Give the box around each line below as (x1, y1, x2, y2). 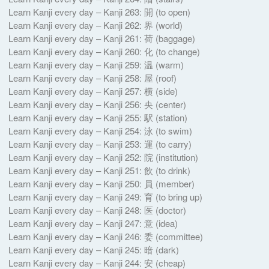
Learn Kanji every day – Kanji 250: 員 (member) (8, 177, 195, 190)
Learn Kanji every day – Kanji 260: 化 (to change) (8, 44, 200, 58)
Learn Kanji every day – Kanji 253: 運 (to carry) (8, 137, 192, 150)
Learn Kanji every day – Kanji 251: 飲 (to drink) (8, 163, 190, 177)
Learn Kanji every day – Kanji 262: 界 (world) (8, 18, 183, 31)
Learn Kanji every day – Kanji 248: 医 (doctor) (8, 203, 186, 216)
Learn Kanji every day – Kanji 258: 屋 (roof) (8, 71, 177, 84)
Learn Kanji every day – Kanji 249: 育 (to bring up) (8, 190, 202, 203)
